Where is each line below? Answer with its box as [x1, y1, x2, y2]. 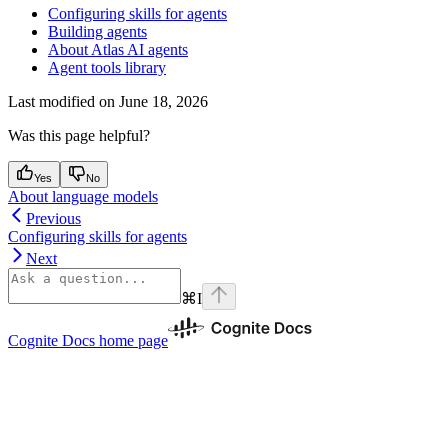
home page [95, 331, 168, 349]
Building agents [48, 22, 147, 40]
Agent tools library [48, 58, 166, 76]
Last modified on [8, 92, 115, 110]
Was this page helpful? [8, 126, 150, 144]
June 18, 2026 [119, 92, 208, 110]
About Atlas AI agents [48, 40, 188, 58]
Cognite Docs [8, 331, 95, 349]
